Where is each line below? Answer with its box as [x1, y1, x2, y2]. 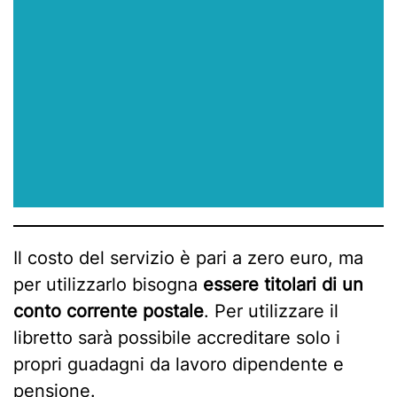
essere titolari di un [203, 273, 363, 295]
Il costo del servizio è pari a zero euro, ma [13, 246, 363, 269]
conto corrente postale [13, 300, 204, 322]
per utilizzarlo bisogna [13, 273, 203, 295]
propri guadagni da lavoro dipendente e [13, 353, 344, 375]
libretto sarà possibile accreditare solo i [13, 326, 340, 348]
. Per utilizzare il [204, 300, 339, 322]
